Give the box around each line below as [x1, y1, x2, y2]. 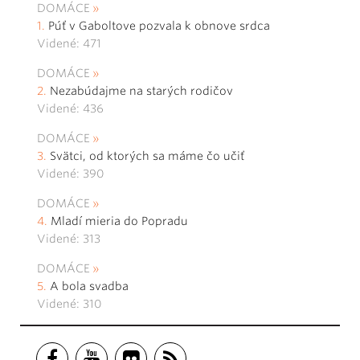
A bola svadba [50, 279, 129, 292]
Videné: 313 [37, 231, 100, 245]
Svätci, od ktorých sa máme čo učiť [50, 149, 247, 162]
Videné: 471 [37, 36, 101, 50]
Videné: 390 [37, 166, 104, 180]
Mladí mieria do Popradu [51, 214, 188, 227]
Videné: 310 [37, 297, 101, 310]
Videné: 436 [37, 101, 104, 115]
